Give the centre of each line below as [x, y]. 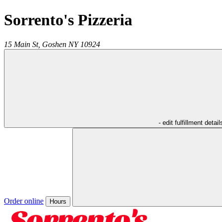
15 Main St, [22, 44]
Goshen [54, 44]
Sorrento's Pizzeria [68, 20]
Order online [24, 201]
